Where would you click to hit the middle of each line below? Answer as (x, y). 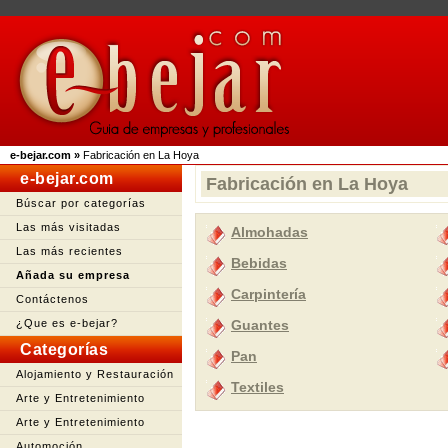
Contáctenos (52, 299)
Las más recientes (69, 251)
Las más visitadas (68, 227)
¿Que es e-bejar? (67, 323)
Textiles (257, 387)
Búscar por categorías (81, 203)
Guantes (260, 325)
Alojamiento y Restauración (95, 374)
